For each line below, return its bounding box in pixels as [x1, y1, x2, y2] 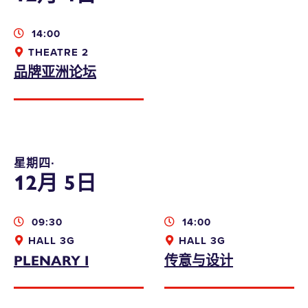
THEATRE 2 [28, 46, 89, 58]
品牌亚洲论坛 [14, 61, 96, 81]
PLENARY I [14, 250, 89, 269]
